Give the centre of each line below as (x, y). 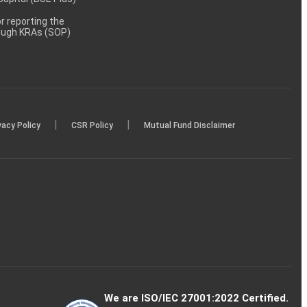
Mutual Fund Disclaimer (189, 125)
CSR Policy (92, 125)
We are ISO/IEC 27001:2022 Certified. (197, 298)
